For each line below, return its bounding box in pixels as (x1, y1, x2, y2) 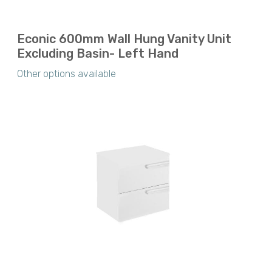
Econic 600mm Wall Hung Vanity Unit (17, 31, 231, 46)
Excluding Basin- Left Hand (17, 46, 178, 61)
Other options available (17, 67, 116, 80)
